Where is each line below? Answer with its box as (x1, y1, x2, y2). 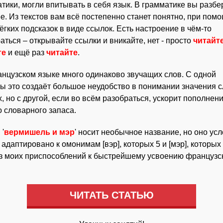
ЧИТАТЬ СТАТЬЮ (69, 190, 154, 201)
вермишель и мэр (4, 128, 75, 136)
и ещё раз (6, 48, 46, 57)
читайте (46, 48, 78, 57)
